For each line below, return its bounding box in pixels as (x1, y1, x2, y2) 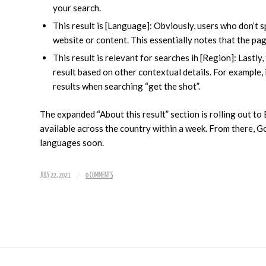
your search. (53, 2, 101, 13)
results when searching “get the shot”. (53, 80, 200, 91)
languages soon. (40, 137, 104, 148)
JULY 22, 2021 (40, 172, 71, 179)
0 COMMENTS (85, 172, 113, 179)
